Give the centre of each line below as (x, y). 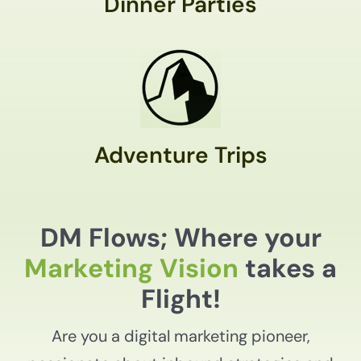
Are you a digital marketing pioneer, (180, 336)
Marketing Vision (131, 269)
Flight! (180, 299)
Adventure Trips (180, 156)
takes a (288, 269)
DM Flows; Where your (180, 238)
